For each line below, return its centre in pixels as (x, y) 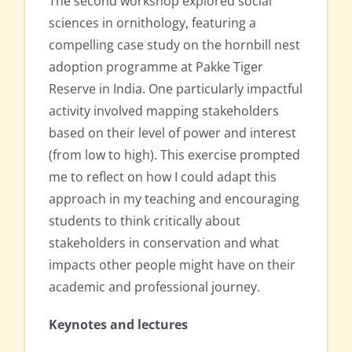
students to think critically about (145, 221)
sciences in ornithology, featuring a (152, 23)
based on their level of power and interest (172, 133)
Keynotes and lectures (118, 325)
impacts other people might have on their (172, 265)
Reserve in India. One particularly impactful (176, 89)
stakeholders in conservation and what (164, 243)
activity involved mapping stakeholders (164, 111)
